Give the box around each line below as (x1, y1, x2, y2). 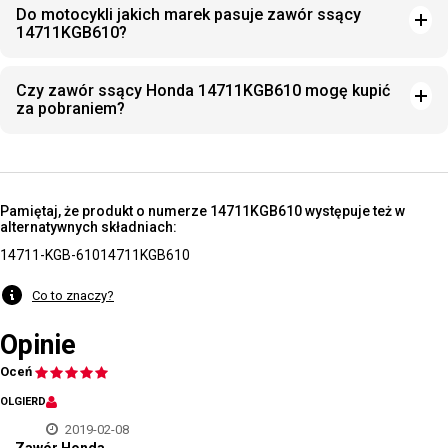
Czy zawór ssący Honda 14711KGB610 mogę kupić (16, 81, 390, 100)
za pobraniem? (16, 99, 125, 118)
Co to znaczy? (32, 287, 114, 303)
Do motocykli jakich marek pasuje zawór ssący (16, 5, 361, 24)
